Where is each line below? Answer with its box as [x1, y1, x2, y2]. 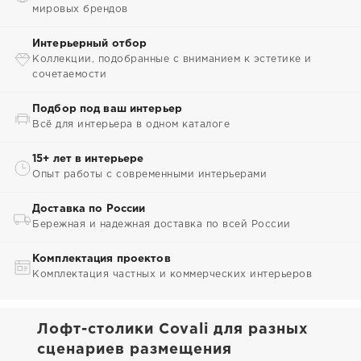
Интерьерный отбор [32, 39, 147, 48]
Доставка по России [32, 205, 146, 214]
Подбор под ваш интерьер [32, 105, 182, 114]
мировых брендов [32, 5, 128, 14]
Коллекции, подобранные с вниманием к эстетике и [32, 55, 312, 64]
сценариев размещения [37, 343, 232, 356]
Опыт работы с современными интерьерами [32, 170, 267, 179]
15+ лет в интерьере [32, 155, 144, 164]
